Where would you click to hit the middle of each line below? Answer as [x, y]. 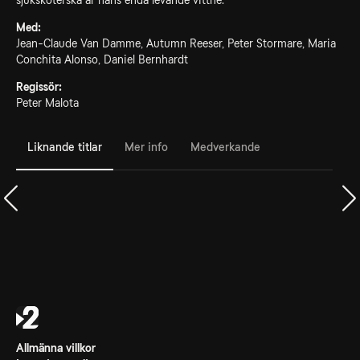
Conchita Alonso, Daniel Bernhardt [102, 59]
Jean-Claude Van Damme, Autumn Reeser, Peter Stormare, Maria [176, 43]
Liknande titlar [65, 147]
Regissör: [39, 87]
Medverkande [225, 147]
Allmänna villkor [56, 348]
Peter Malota [47, 103]
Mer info [146, 147]
